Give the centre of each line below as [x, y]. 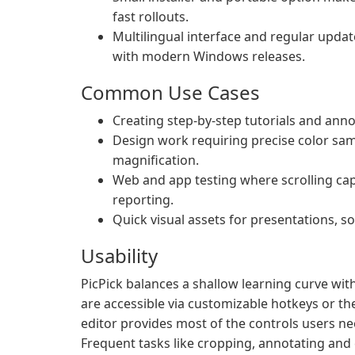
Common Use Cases [170, 92]
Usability [119, 256]
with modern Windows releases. [209, 56]
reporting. [143, 200]
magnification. [156, 160]
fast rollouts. [151, 17]
